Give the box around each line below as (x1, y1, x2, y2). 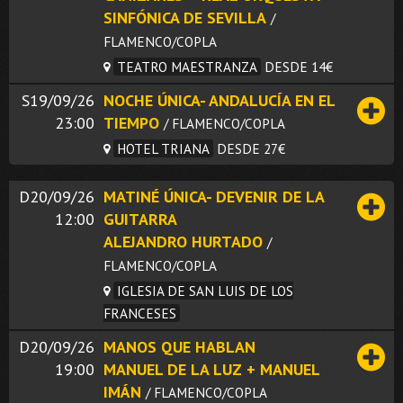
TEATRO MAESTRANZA (117, 57, 257, 76)
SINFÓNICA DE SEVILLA (103, 6, 266, 28)
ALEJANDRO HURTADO (103, 230, 263, 252)
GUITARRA (103, 208, 177, 229)
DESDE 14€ (264, 57, 333, 76)
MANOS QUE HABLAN (103, 336, 255, 357)
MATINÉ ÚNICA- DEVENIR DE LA (103, 185, 324, 207)
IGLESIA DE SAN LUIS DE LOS (117, 281, 293, 300)
